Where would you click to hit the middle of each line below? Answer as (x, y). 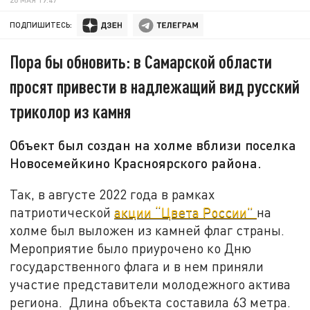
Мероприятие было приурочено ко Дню (131, 248)
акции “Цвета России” (186, 212)
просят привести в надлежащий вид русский (155, 86)
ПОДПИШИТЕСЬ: (41, 25)
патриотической (62, 212)
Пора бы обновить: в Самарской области (141, 62)
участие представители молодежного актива (151, 284)
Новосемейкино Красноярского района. (136, 163)
